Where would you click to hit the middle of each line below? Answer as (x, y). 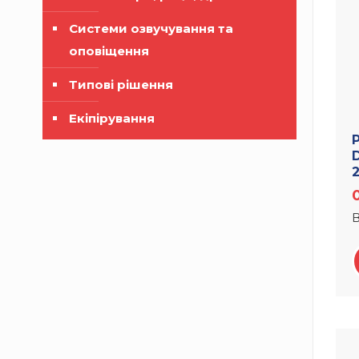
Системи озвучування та (151, 28)
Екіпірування (112, 118)
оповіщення (109, 51)
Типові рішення (121, 85)
